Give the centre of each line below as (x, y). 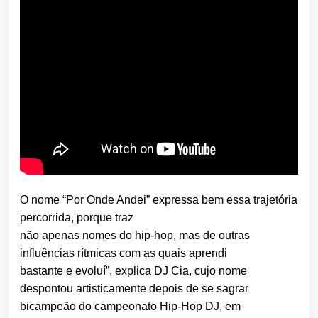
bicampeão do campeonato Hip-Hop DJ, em (130, 307)
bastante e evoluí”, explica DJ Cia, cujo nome (133, 271)
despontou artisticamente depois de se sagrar (134, 289)
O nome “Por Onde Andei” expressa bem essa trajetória (159, 200)
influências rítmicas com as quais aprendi (124, 253)
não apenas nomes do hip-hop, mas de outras (135, 236)
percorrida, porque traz (77, 218)
